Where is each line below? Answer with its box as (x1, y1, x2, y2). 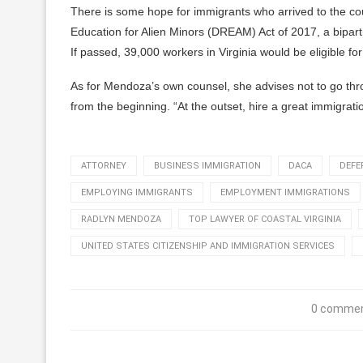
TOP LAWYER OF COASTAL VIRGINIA (189, 213, 341, 224)
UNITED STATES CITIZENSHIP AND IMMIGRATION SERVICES (81, 240, 335, 251)
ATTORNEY (81, 160, 126, 171)
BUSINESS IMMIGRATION (154, 160, 261, 171)
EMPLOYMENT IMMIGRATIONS (220, 186, 350, 198)
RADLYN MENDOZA (81, 213, 161, 224)
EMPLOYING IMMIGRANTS (81, 186, 193, 198)
